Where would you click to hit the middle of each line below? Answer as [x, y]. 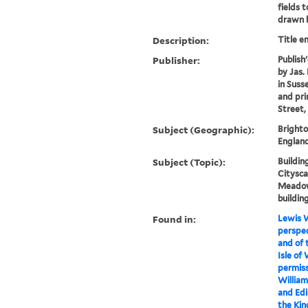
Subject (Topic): [189, 162]
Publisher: [177, 60]
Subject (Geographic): [204, 130]
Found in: [175, 219]
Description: [181, 41]
